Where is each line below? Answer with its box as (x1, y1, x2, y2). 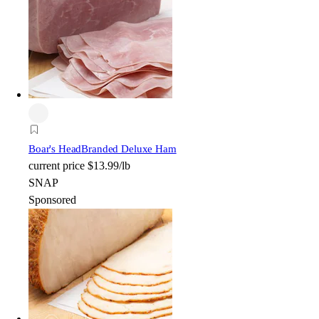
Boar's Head (28, 143, 82, 155)
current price (28, 159, 85, 172)
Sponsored (28, 194, 76, 206)
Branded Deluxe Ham (81, 143, 177, 155)
